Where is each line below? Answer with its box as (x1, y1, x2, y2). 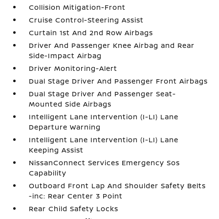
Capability (29, 168, 67, 177)
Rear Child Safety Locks (29, 204, 119, 213)
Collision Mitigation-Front (29, 2, 126, 12)
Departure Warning (29, 122, 101, 131)
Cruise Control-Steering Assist (29, 15, 144, 24)
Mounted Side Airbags (29, 99, 112, 109)
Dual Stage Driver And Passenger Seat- (29, 89, 176, 98)
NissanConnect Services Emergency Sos (29, 158, 180, 167)
